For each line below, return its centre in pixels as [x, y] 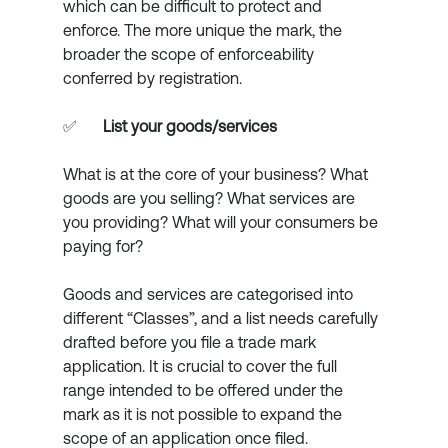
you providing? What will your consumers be [222, 222]
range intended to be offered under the [204, 390]
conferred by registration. [154, 78]
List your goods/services [189, 126]
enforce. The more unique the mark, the [204, 30]
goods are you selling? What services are [210, 198]
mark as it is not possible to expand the [204, 414]
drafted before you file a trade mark [191, 342]
